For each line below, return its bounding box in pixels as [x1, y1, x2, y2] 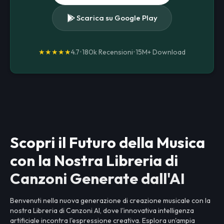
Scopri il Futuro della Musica [10, 133, 205, 152]
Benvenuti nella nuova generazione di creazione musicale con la [10, 196, 210, 205]
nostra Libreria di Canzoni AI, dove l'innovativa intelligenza [10, 206, 194, 215]
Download [152, 47, 185, 56]
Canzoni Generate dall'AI [10, 169, 185, 188]
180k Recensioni [82, 47, 133, 56]
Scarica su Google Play [76, 13, 157, 22]
